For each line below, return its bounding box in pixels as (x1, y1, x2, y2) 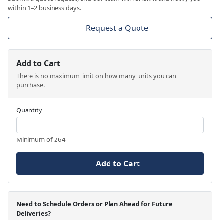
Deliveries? (16, 208, 51, 218)
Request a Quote (85, 22, 148, 33)
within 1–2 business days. (8, 3, 81, 12)
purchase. (16, 80, 45, 89)
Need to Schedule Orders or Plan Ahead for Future (16, 199, 173, 208)
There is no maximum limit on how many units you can (16, 71, 176, 80)
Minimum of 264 (16, 135, 66, 144)
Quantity (16, 105, 42, 114)
